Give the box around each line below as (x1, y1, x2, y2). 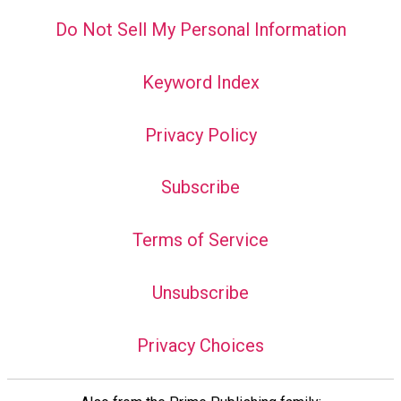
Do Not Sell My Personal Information (55, 19, 346, 41)
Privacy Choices (137, 334, 264, 356)
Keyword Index (141, 71, 260, 93)
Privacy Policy (144, 124, 257, 146)
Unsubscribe (152, 282, 249, 304)
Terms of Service (132, 229, 269, 252)
